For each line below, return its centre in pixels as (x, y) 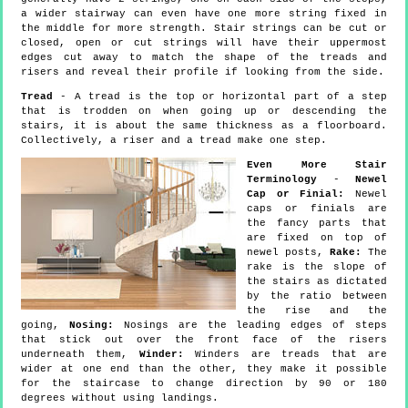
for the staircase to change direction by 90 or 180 (204, 383)
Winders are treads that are (286, 354)
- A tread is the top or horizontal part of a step (220, 96)
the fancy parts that (317, 223)
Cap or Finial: (296, 194)
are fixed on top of (317, 237)
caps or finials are (317, 208)
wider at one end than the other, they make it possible (204, 368)
